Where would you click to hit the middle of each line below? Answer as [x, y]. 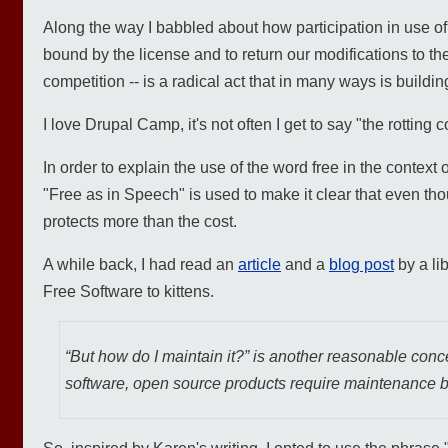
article [259, 265]
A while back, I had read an [140, 265]
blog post [361, 265]
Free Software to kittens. [128, 292]
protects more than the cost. [140, 222]
